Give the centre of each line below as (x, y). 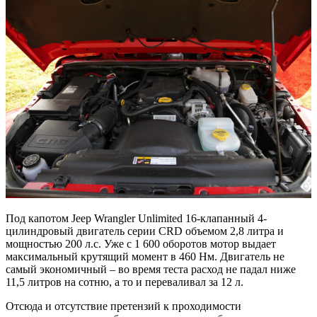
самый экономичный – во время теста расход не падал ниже (151, 269)
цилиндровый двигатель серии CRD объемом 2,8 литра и (145, 231)
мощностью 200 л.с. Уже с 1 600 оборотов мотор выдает (141, 243)
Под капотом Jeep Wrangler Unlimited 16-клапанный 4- (136, 218)
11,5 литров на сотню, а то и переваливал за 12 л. (125, 282)
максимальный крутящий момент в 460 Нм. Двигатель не (145, 256)
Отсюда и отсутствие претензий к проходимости (123, 306)
